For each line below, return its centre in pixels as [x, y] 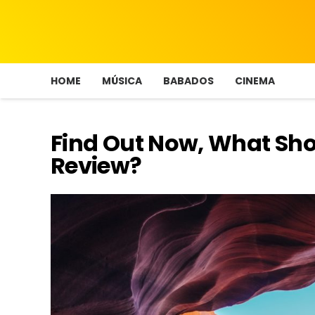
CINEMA [255, 81]
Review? [96, 166]
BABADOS [188, 81]
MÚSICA [122, 81]
